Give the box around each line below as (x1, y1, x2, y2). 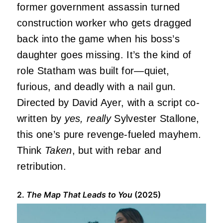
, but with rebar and (72, 145, 161, 156)
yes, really (64, 113, 111, 124)
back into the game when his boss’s (17, 33, 180, 45)
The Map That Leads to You (26, 190, 132, 200)
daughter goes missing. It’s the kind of (17, 49, 192, 61)
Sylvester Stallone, (111, 113, 200, 124)
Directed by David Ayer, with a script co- (17, 97, 200, 109)
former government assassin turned (17, 1, 180, 13)
